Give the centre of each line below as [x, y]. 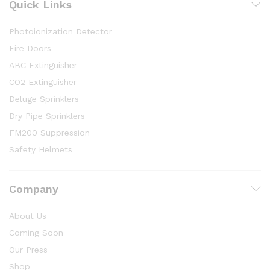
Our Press [28, 249]
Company [34, 189]
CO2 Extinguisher [43, 82]
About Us [28, 215]
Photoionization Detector [61, 31]
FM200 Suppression [49, 132]
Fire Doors [30, 48]
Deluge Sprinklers [44, 99]
